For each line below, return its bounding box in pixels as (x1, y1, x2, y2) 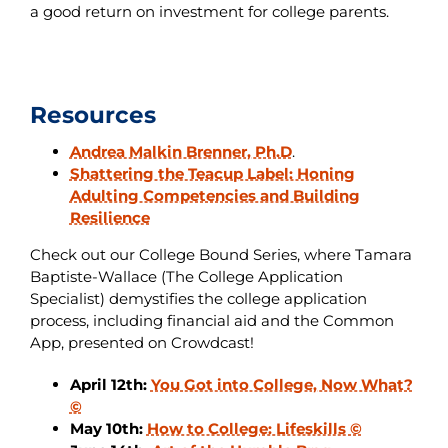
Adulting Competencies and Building (69, 186, 360, 206)
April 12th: (69, 375, 151, 395)
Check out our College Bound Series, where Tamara (29, 245, 412, 265)
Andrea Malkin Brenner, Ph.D (69, 142, 292, 162)
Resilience (69, 208, 150, 228)
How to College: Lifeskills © (146, 419, 362, 439)
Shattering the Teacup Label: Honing (69, 164, 355, 184)
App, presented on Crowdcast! (29, 333, 254, 353)
